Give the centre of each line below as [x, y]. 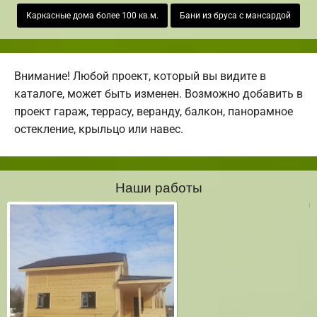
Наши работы [158, 187]
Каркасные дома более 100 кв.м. [92, 16]
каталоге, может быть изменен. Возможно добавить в [158, 94]
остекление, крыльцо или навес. [99, 129]
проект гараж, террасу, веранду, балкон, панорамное [154, 112]
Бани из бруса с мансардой [235, 16]
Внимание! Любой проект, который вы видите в [140, 76]
